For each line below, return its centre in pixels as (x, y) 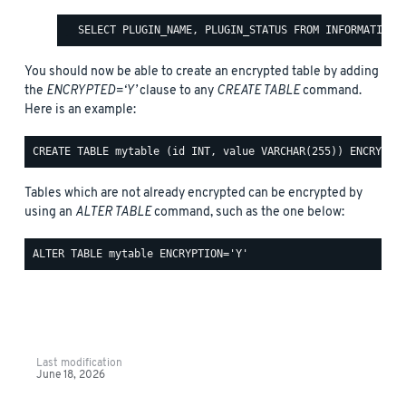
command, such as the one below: (248, 212)
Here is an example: (80, 110)
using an (50, 212)
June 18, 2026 (70, 375)
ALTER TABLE (113, 212)
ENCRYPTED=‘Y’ (92, 91)
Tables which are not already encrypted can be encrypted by (193, 193)
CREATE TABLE (258, 91)
